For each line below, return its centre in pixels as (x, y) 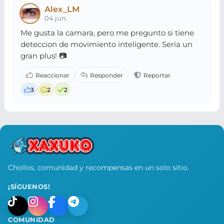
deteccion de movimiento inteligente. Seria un (107, 44)
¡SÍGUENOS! (29, 186)
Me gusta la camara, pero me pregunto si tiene (107, 32)
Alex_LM (62, 9)
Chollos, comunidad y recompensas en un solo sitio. (98, 167)
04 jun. (56, 18)
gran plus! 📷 (44, 55)
